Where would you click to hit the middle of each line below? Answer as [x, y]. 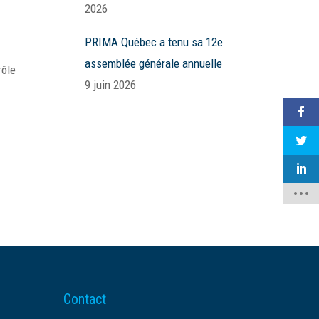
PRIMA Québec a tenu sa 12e [154, 42]
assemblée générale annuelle [154, 63]
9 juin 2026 [111, 85]
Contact [85, 299]
